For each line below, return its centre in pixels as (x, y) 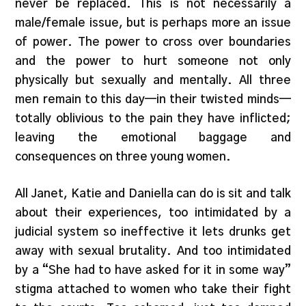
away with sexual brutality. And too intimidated (153, 251)
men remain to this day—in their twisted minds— (153, 100)
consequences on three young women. (123, 157)
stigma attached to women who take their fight (153, 289)
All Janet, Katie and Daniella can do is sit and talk (153, 193)
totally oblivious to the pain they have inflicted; (153, 119)
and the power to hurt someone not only (153, 61)
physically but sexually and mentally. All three (153, 81)
